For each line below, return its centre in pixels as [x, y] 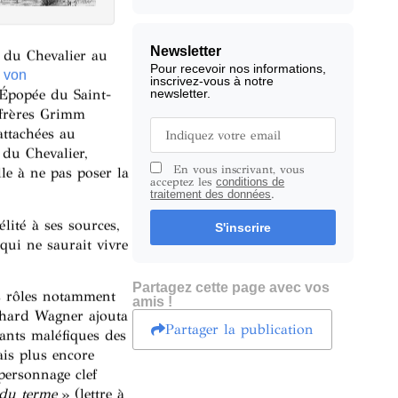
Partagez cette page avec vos [231, 287]
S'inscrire [243, 227]
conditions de [251, 181]
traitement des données [211, 194]
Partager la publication [240, 329]
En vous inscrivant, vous [237, 169]
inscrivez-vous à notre [212, 80]
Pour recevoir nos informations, [239, 68]
